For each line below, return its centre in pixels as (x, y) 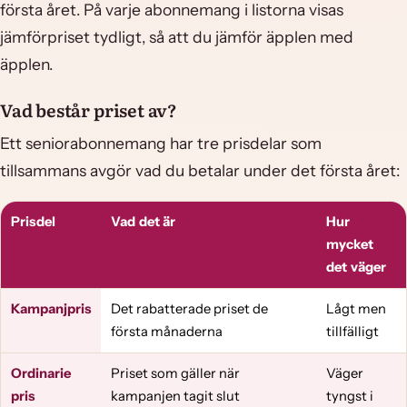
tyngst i (350, 397)
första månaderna (167, 332)
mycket (350, 245)
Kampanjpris (51, 309)
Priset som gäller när (175, 374)
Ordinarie (41, 374)
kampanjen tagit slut (175, 397)
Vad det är (144, 222)
